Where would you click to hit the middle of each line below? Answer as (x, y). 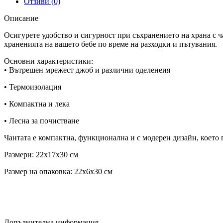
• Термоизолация (34, 87)
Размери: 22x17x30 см (41, 154)
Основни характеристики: (49, 61)
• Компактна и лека (37, 104)
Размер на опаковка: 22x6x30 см (58, 171)
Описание (21, 18)
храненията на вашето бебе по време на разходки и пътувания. (111, 44)
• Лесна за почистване (43, 120)
